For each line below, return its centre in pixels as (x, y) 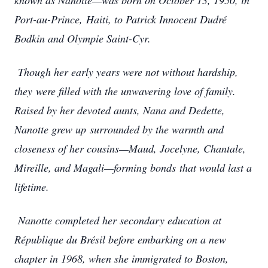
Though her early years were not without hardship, (126, 72)
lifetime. (32, 187)
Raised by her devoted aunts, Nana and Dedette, (120, 110)
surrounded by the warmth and (157, 129)
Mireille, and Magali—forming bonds (97, 167)
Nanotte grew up (52, 129)
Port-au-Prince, (50, 19)
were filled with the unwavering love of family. (136, 91)
